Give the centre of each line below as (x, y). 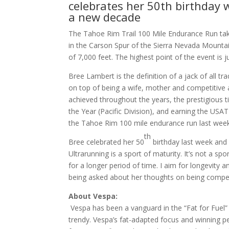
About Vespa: (93, 196)
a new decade (105, 17)
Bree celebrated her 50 (107, 142)
